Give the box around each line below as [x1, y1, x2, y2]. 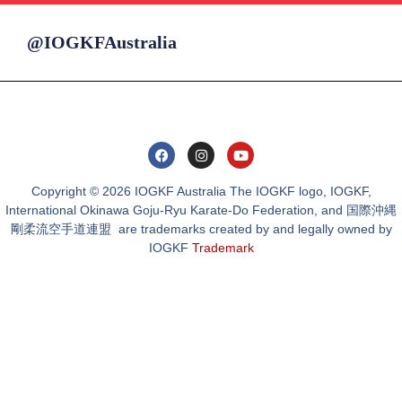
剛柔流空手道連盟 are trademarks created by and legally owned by [10, 222, 392, 237]
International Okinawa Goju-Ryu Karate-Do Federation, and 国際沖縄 [5, 203, 397, 218]
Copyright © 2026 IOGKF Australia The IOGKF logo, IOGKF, [31, 184, 371, 199]
